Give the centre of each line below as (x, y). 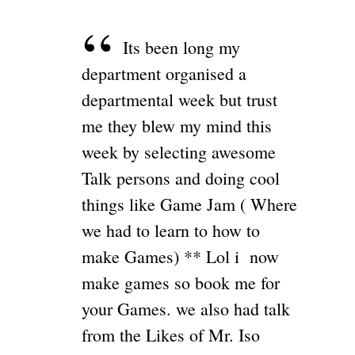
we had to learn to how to (170, 230)
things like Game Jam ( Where (189, 204)
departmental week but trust (179, 99)
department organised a (164, 73)
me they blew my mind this (176, 125)
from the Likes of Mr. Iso (170, 334)
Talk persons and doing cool (180, 177)
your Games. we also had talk (185, 308)
